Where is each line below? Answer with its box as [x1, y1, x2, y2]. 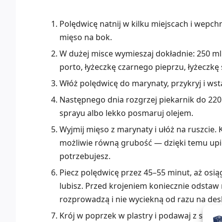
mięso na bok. [59, 32, 112, 43]
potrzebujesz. [59, 151, 111, 162]
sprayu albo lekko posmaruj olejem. [59, 108, 193, 119]
